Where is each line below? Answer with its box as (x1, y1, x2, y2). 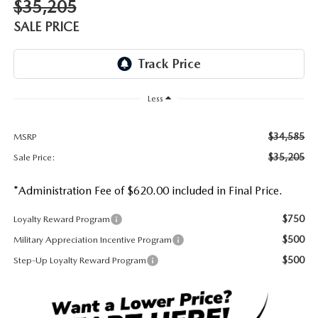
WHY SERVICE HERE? (20, 73, 111, 84)
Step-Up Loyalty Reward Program (13, 254, 146, 265)
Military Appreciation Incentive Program (13, 234, 172, 245)
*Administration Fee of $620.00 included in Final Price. (13, 183, 283, 197)
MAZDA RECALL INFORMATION (20, 28, 160, 38)
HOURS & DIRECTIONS (20, 36, 121, 47)
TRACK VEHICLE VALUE (20, 65, 121, 75)
